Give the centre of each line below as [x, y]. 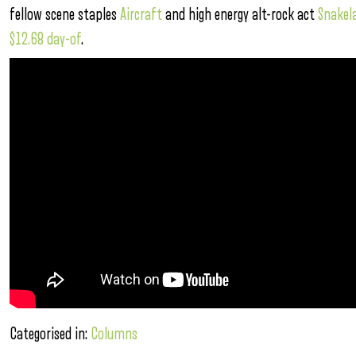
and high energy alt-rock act [240, 15]
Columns [114, 334]
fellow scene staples [65, 15]
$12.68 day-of [45, 39]
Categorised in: [50, 334]
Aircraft [141, 15]
